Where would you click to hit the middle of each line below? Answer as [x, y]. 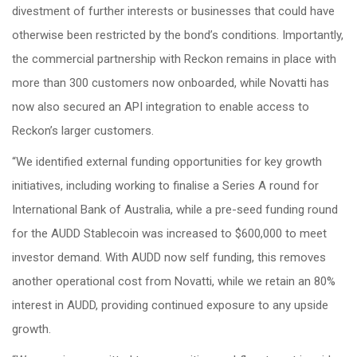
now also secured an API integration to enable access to [161, 106]
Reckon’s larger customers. [83, 130]
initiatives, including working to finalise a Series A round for [165, 185]
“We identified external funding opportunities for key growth [167, 161]
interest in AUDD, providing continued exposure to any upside [170, 305]
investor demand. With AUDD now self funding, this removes [169, 257]
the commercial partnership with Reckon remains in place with [174, 59]
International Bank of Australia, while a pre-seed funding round [175, 209]
